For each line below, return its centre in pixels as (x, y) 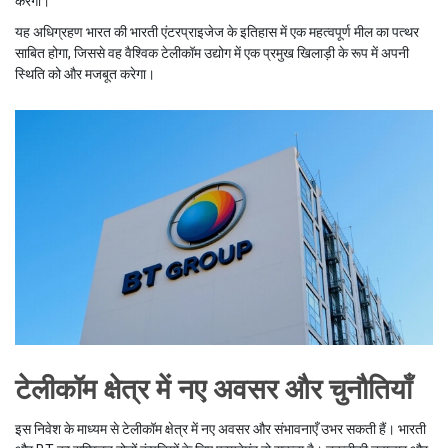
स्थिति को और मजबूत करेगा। (85, 74)
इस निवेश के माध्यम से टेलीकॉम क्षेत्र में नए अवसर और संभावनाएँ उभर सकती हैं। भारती (220, 429)
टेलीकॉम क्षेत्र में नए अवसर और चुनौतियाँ (213, 390)
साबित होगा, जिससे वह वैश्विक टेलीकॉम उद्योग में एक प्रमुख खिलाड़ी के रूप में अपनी (212, 53)
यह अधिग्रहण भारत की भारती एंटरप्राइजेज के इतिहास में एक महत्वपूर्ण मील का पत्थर (217, 32)
